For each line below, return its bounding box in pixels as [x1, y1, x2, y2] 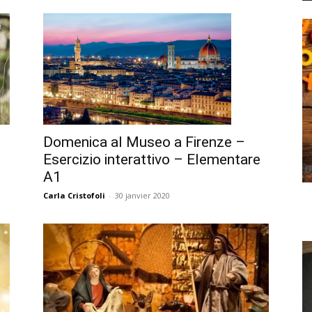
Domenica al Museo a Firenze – [43, 133, 245, 150]
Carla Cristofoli [43, 189, 105, 201]
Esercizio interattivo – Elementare [43, 150, 260, 168]
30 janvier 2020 [115, 189, 170, 201]
